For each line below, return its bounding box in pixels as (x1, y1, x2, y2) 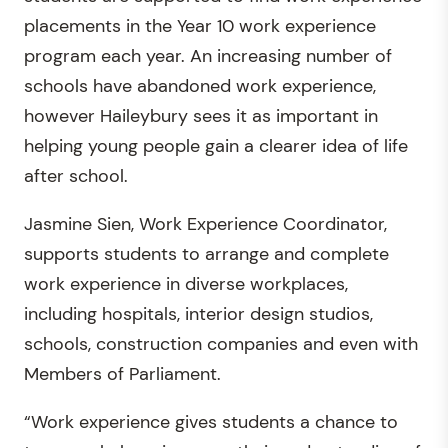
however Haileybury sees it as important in (24, 103, 378, 128)
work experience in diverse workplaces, (24, 271, 348, 296)
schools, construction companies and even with (24, 331, 418, 356)
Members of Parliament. (24, 361, 221, 386)
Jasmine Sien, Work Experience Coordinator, (24, 211, 387, 236)
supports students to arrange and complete (24, 241, 389, 266)
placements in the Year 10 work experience (24, 13, 376, 38)
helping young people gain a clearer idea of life (24, 133, 408, 158)
